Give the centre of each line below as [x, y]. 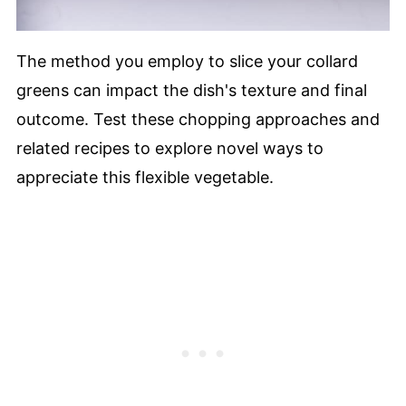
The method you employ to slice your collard [187, 62]
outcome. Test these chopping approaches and [198, 120]
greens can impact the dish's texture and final [191, 91]
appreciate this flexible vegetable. [145, 178]
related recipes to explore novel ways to [169, 149]
